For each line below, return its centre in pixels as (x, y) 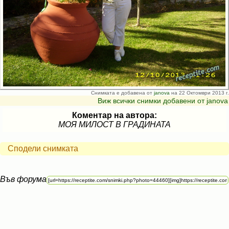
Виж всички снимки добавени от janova (163, 101)
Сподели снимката (43, 148)
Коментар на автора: (114, 115)
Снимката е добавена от (122, 93)
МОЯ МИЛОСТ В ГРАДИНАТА (114, 124)
